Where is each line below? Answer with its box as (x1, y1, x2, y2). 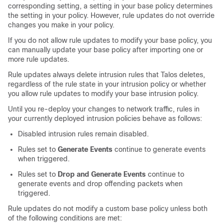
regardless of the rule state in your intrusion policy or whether (8, 80, 206, 88)
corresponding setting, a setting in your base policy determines (8, 2, 213, 10)
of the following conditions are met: (8, 214, 122, 222)
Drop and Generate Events (58, 170, 146, 178)
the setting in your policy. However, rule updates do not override (8, 11, 215, 19)
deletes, (177, 71, 205, 79)
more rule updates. (8, 55, 69, 63)
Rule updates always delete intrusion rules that (8, 71, 161, 79)
